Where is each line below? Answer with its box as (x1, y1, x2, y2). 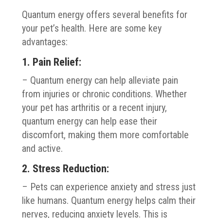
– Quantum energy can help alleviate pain (21, 74, 178, 86)
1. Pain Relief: (21, 55, 81, 68)
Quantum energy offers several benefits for (21, 8, 187, 20)
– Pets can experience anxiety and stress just (21, 181, 196, 193)
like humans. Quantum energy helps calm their (21, 194, 196, 206)
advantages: (21, 36, 68, 48)
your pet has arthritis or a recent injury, (21, 101, 167, 113)
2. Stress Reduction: (21, 162, 109, 175)
